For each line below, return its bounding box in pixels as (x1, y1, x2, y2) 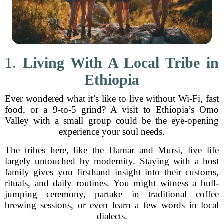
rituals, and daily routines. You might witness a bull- (5, 178, 219, 188)
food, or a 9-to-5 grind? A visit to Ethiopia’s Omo (5, 104, 219, 115)
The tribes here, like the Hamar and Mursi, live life (5, 145, 219, 155)
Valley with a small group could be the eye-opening (5, 115, 219, 126)
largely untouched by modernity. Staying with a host (5, 156, 219, 166)
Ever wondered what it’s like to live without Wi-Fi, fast (5, 93, 219, 104)
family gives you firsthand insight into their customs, (5, 167, 219, 177)
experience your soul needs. (59, 126, 165, 137)
